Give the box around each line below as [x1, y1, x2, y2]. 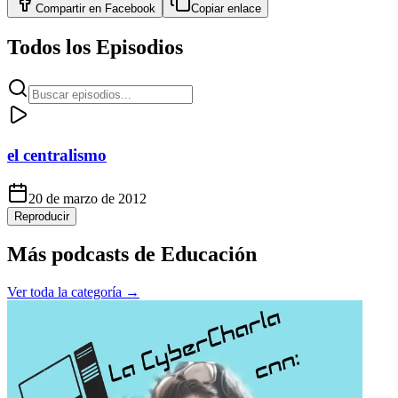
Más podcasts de [7, 243, 161, 267]
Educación [161, 243, 257, 267]
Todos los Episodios [7, 36, 183, 60]
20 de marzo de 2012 [28, 190, 147, 206]
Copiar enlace [191, 2, 261, 16]
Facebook [105, 2, 155, 16]
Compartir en [36, 2, 105, 16]
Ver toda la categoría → [7, 284, 139, 300]
